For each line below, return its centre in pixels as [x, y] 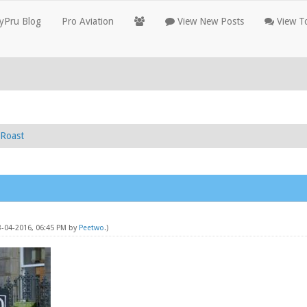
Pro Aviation [88, 21]
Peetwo [91, 228]
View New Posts [209, 21]
